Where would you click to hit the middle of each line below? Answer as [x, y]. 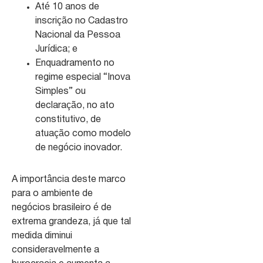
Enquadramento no [75, 63]
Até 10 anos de [67, 7]
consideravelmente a [55, 250]
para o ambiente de [52, 193]
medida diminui [42, 236]
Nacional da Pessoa [78, 35]
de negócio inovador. [79, 148]
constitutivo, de [68, 119]
